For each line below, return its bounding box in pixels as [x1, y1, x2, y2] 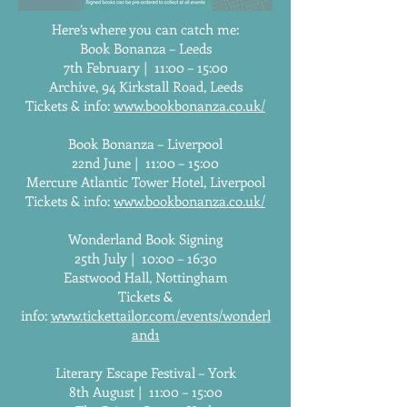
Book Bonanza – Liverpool [68, 134, 223, 153]
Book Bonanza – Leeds [79, 39, 212, 57]
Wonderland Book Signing [68, 230, 223, 248]
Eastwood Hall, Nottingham [63, 268, 228, 286]
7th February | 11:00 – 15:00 [63, 58, 228, 76]
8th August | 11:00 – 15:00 [68, 382, 223, 401]
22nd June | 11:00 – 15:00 [72, 154, 219, 172]
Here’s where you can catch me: [52, 20, 239, 38]
